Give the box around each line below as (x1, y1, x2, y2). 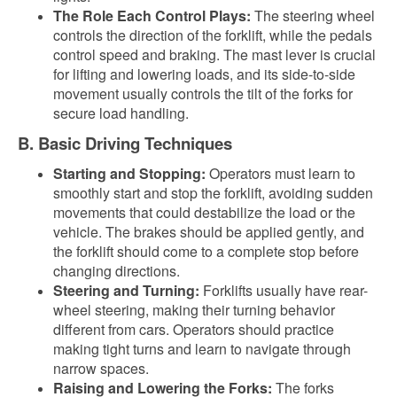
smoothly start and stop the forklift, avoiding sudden (53, 183, 373, 203)
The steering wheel (251, 5, 375, 26)
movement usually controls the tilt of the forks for (53, 83, 353, 104)
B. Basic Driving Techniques (18, 131, 232, 155)
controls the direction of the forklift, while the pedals (53, 25, 372, 45)
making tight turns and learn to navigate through (53, 339, 351, 359)
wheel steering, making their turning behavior (53, 300, 335, 320)
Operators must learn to (206, 163, 355, 183)
